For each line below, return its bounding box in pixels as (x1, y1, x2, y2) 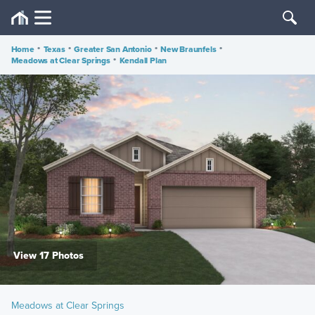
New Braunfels (160, 43, 217, 56)
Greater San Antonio (74, 43, 152, 56)
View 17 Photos (13, 248, 84, 264)
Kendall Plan (119, 54, 167, 67)
